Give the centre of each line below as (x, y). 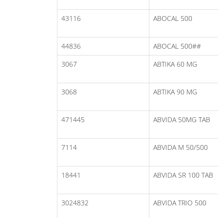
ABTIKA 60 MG (175, 64)
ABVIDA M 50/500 (181, 147)
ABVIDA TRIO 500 (180, 202)
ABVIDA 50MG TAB (182, 119)
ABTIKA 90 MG (175, 91)
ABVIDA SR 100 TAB (183, 175)
